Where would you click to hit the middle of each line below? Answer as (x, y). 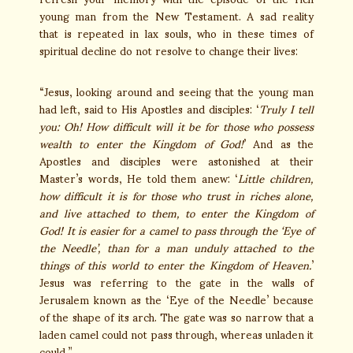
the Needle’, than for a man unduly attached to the (176, 247)
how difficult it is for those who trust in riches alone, (176, 195)
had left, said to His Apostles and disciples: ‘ (149, 108)
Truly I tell (286, 108)
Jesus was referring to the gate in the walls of (176, 282)
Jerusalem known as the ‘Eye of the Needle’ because (176, 299)
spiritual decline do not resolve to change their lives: (169, 50)
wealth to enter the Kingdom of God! (141, 143)
